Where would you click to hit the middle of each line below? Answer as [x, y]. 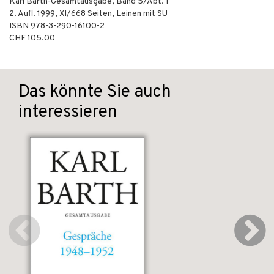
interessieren [68, 113]
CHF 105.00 [32, 38]
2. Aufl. [23, 14]
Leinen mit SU [142, 14]
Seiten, [101, 14]
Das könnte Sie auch [95, 92]
